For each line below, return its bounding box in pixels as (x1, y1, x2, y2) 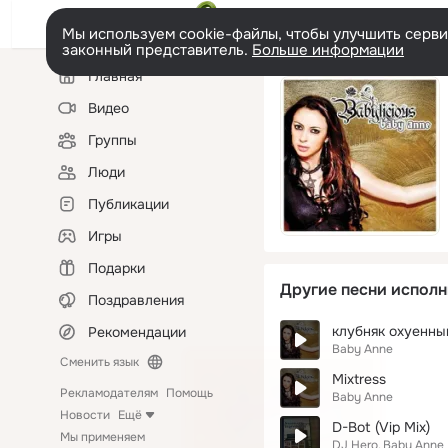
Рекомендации (88, 323, 186, 341)
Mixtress (332, 370, 386, 388)
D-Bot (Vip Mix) (332, 418, 430, 436)
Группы (88, 131, 137, 149)
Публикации (88, 195, 169, 213)
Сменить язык (60, 354, 139, 370)
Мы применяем (60, 429, 145, 445)
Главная (88, 67, 142, 85)
